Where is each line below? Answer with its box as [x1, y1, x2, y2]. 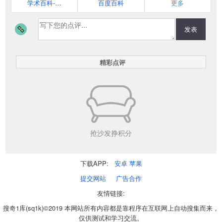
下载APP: [80, 159, 109, 168]
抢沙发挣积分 [90, 128, 132, 138]
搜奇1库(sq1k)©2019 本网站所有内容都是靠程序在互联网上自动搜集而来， [3, 203, 219, 213]
